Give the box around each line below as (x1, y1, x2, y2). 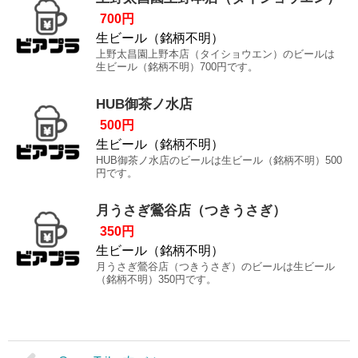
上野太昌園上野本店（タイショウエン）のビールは (96, 48, 335, 60)
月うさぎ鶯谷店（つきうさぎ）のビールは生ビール (96, 261, 335, 272)
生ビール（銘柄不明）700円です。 (96, 61, 258, 73)
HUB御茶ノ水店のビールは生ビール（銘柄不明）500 (96, 154, 342, 166)
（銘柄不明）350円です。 (96, 273, 217, 285)
